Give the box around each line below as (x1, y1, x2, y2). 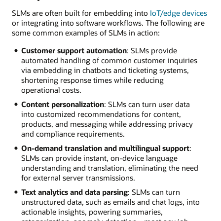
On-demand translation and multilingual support (21, 143, 189, 153)
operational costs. (21, 85, 81, 95)
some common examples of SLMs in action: (12, 28, 160, 38)
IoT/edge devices (150, 8, 207, 18)
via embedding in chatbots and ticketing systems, (21, 65, 189, 75)
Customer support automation (21, 45, 127, 56)
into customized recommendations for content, (21, 109, 181, 119)
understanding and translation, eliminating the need (21, 163, 198, 173)
